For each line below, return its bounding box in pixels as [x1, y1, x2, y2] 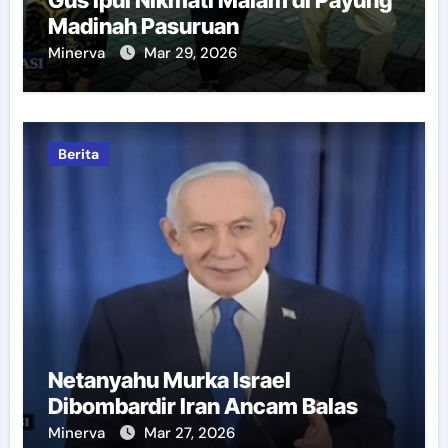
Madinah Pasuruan [47, 12, 239, 39]
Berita [57, 144, 99, 163]
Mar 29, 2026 [143, 42, 237, 63]
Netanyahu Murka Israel [47, 366, 291, 393]
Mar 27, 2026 [143, 422, 235, 443]
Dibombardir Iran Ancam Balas [47, 392, 358, 419]
